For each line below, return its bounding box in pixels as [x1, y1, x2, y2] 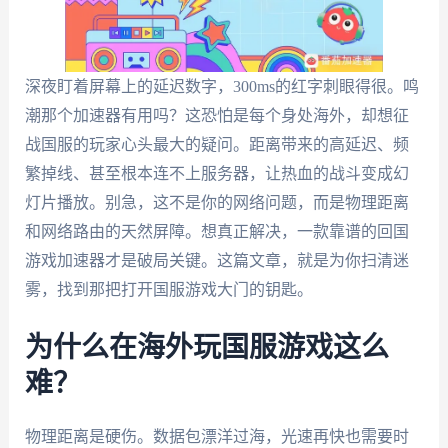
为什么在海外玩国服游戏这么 [24, 333, 389, 362]
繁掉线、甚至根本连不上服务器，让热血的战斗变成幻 [24, 165, 409, 182]
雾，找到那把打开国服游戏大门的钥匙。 [24, 281, 313, 298]
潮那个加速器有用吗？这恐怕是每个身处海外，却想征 [24, 107, 409, 124]
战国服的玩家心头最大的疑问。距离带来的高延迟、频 [24, 136, 409, 153]
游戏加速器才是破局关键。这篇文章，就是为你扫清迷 [24, 252, 409, 269]
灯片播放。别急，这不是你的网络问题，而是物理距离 [24, 194, 409, 211]
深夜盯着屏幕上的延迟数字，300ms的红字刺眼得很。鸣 [24, 78, 419, 95]
